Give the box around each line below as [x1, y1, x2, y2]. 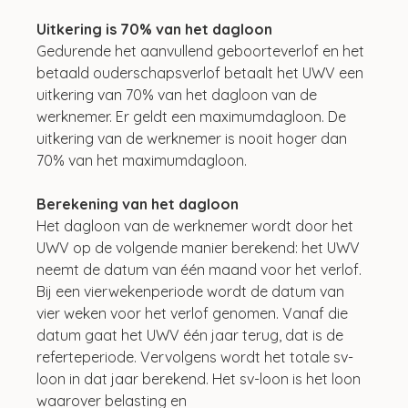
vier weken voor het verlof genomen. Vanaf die [36, 303, 352, 322]
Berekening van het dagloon [36, 194, 240, 213]
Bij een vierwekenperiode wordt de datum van [36, 281, 349, 301]
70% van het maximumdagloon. [36, 150, 248, 169]
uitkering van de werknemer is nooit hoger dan [36, 128, 352, 148]
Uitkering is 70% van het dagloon [36, 19, 273, 38]
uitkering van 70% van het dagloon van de [36, 85, 321, 104]
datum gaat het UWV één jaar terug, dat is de [36, 325, 348, 344]
